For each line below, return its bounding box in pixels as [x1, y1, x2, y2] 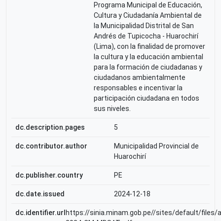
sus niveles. [94, 105, 131, 112]
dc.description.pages [15, 123, 85, 131]
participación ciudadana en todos [94, 94, 199, 102]
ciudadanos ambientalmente [94, 74, 185, 81]
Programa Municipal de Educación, [94, 1, 202, 9]
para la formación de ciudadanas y [94, 63, 202, 71]
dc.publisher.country [15, 171, 83, 179]
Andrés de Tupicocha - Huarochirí [94, 32, 198, 40]
